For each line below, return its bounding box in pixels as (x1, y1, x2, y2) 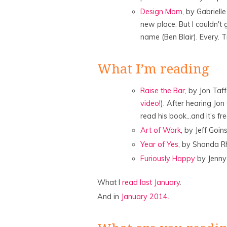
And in (97, 192, 121, 201)
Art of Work (140, 125, 181, 135)
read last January (122, 177, 180, 187)
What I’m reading (97, 61, 209, 77)
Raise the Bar (140, 86, 185, 95)
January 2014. (121, 192, 169, 201)
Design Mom (140, 7, 182, 17)
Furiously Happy (140, 154, 195, 163)
